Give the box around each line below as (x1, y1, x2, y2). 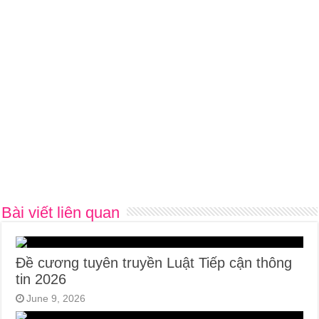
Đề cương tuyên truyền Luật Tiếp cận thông (16, 255, 293, 271)
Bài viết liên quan (1, 204, 120, 222)
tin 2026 (16, 271, 67, 288)
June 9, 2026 (26, 293, 86, 305)
